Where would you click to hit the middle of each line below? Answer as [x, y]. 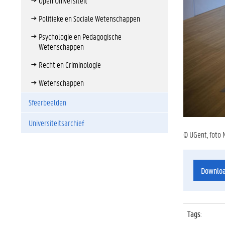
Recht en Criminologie [70, 65]
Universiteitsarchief [56, 123]
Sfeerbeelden [47, 102]
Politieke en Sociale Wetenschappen [89, 18]
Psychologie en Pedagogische [80, 36]
